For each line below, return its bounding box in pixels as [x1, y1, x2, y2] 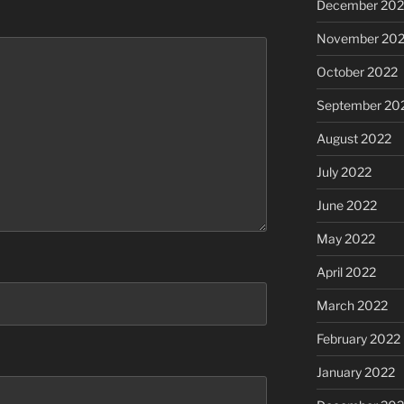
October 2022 [316, 64, 398, 80]
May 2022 [316, 231, 375, 247]
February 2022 [316, 331, 400, 347]
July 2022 [316, 164, 372, 180]
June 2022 [316, 197, 377, 214]
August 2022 [316, 131, 391, 147]
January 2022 [316, 364, 395, 381]
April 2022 [316, 264, 376, 280]
